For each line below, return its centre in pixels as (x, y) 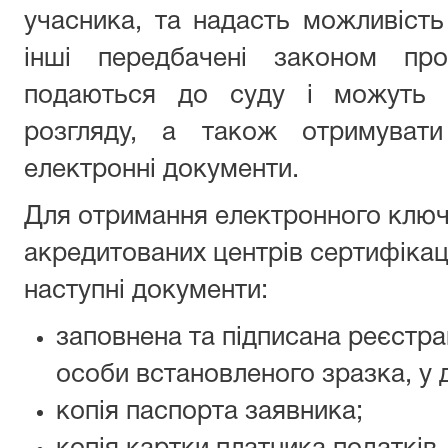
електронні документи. (161, 170)
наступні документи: (146, 291)
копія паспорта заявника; (209, 412)
